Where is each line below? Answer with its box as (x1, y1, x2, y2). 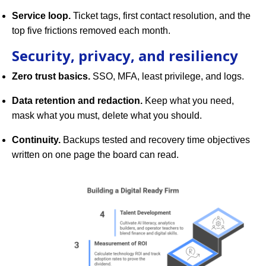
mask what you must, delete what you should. (12, 110, 202, 121)
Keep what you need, (142, 96, 234, 106)
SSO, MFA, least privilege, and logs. (90, 71, 244, 82)
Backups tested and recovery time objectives (61, 135, 250, 145)
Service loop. (12, 11, 71, 21)
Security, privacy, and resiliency (12, 46, 238, 66)
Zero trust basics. (12, 71, 90, 82)
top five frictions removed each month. (12, 26, 170, 36)
